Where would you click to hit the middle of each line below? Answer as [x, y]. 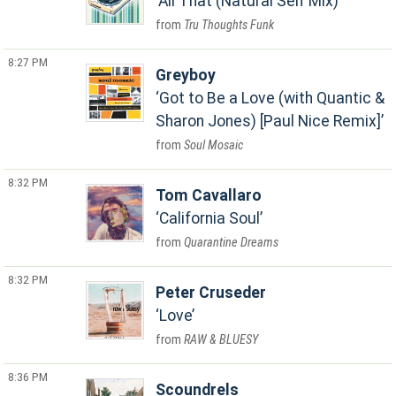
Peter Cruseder [211, 293]
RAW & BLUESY [221, 340]
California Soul [210, 218]
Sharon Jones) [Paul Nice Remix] [269, 121]
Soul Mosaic [214, 145]
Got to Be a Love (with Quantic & [272, 98]
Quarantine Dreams [232, 243]
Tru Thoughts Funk [229, 25]
